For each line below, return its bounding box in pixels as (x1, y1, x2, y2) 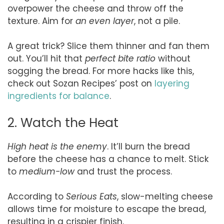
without (155, 52, 190, 65)
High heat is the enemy (7, 140, 107, 152)
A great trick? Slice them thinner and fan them (7, 40, 209, 52)
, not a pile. (134, 14, 180, 27)
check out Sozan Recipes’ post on (7, 77, 154, 90)
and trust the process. (74, 165, 172, 177)
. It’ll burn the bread (107, 140, 190, 152)
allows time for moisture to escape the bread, (7, 203, 206, 215)
